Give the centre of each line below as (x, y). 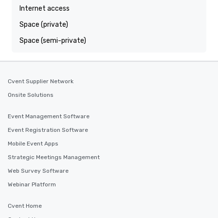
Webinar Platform (32, 184)
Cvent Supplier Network (41, 81)
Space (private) (44, 25)
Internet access (45, 9)
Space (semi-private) (53, 41)
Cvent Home (25, 206)
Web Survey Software (38, 171)
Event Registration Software (48, 130)
